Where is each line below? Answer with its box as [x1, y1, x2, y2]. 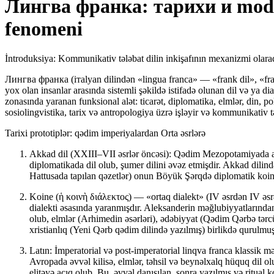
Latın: [29, 245, 52, 256]
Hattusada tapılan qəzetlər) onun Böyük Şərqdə [29, 171, 214, 182]
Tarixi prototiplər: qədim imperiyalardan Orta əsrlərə [5, 128, 206, 139]
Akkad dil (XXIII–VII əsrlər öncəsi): [29, 149, 171, 160]
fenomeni [5, 17, 83, 40]
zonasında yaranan [5, 96, 79, 107]
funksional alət [79, 96, 135, 107]
